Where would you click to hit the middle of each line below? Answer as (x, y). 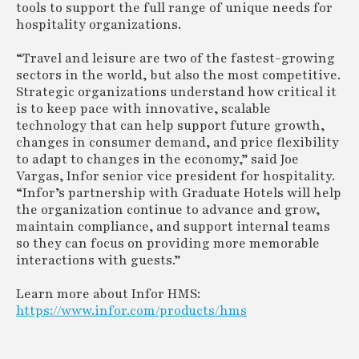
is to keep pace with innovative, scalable (143, 109)
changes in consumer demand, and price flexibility (177, 143)
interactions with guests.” (98, 260)
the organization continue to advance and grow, (168, 210)
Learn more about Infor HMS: (108, 294)
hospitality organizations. (99, 25)
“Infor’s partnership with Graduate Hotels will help (179, 193)
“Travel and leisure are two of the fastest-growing (175, 58)
